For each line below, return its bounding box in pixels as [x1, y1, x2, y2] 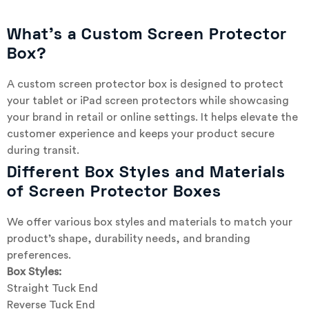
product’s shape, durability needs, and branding [7, 232, 250, 244]
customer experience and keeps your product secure [7, 128, 275, 139]
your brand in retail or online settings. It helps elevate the [7, 111, 298, 123]
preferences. [7, 249, 71, 261]
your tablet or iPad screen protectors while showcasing [7, 94, 289, 106]
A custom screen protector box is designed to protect [7, 78, 283, 90]
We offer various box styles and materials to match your [7, 216, 292, 228]
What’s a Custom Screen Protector [7, 28, 287, 43]
